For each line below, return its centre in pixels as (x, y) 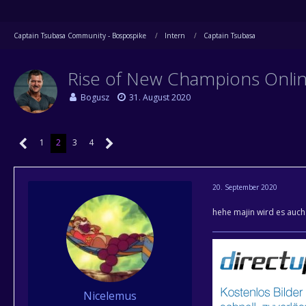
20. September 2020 (245, 187)
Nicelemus (110, 296)
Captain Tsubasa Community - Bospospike (80, 36)
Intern (175, 36)
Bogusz (95, 97)
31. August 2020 (160, 97)
